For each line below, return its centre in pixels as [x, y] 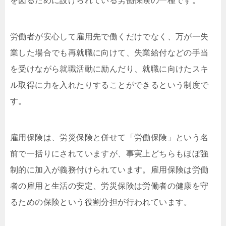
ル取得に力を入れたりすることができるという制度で [109, 85]
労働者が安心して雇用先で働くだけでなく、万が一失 [109, 37]
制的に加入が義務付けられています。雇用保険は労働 [109, 170]
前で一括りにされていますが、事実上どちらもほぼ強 [109, 154]
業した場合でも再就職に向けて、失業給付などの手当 [109, 53]
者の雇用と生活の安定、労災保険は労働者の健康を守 [109, 186]
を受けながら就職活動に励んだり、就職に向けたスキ [109, 69]
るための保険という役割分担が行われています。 [101, 202]
